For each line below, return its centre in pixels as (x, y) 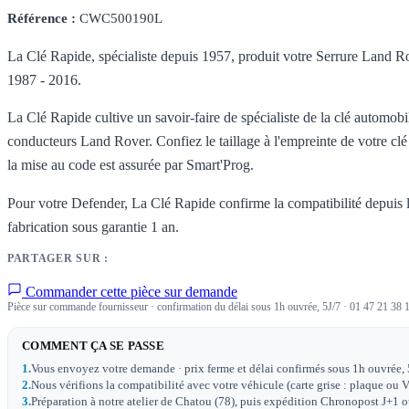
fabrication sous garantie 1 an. (93, 226)
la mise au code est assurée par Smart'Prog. (131, 165)
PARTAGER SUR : (58, 259)
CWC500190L (119, 19)
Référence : (42, 19)
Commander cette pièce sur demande (130, 292)
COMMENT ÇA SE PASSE (93, 346)
